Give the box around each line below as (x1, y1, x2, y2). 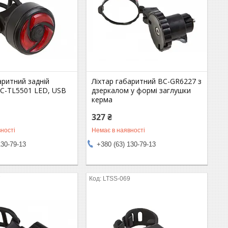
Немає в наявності (92, 126, 146, 134)
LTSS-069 (103, 175, 131, 182)
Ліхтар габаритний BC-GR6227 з (92, 76, 202, 86)
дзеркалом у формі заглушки (92, 85, 191, 95)
